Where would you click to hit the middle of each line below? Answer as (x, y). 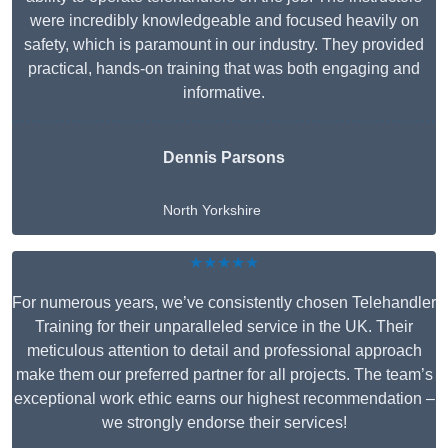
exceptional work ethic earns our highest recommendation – (224, 399)
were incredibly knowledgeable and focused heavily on (224, 21)
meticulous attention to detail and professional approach (224, 351)
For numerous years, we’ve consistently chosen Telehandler (224, 303)
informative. (224, 93)
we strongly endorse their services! (224, 423)
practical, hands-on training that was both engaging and (224, 69)
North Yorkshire (212, 210)
